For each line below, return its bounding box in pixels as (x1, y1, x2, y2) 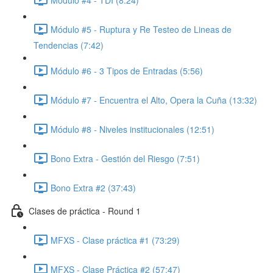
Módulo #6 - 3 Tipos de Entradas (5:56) (51, 64, 203, 77)
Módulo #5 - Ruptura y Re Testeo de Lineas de (51, 23, 232, 35)
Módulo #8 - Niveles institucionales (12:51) (51, 122, 214, 135)
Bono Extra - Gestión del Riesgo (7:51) (51, 152, 200, 165)
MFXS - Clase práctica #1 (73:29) (51, 233, 180, 246)
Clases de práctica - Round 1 (29, 204, 141, 217)
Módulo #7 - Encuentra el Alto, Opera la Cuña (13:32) (51, 93, 257, 106)
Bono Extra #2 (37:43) (51, 181, 136, 194)
